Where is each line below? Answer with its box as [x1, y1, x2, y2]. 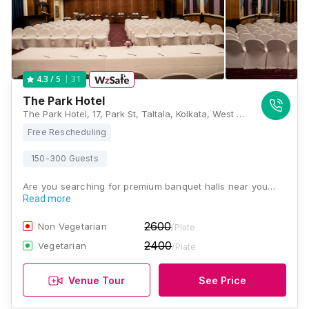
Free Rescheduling [28, 127, 107, 137]
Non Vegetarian [38, 221, 107, 232]
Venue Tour [68, 274, 125, 286]
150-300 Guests [31, 153, 99, 163]
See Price [199, 274, 246, 286]
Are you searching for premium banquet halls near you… [23, 181, 276, 192]
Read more [23, 193, 71, 204]
